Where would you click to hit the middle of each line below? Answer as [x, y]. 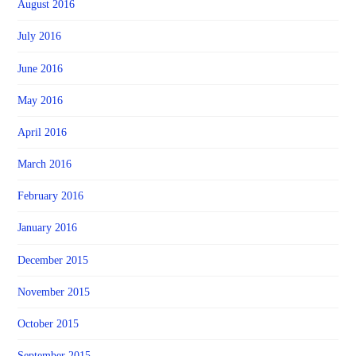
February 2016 [51, 196]
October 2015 [48, 324]
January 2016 [48, 228]
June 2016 [41, 68]
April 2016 [43, 132]
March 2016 [45, 164]
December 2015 [53, 260]
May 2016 [41, 100]
